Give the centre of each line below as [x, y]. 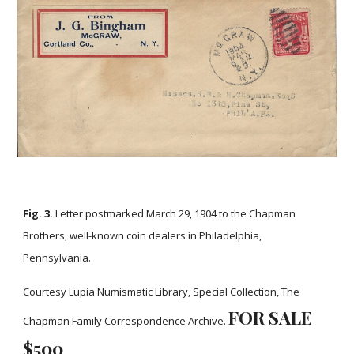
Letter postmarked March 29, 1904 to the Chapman [175, 213]
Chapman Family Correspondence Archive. [126, 321]
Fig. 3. [38, 213]
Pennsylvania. [58, 258]
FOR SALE [271, 317]
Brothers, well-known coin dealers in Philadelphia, [143, 235]
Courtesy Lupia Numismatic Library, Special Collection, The [162, 292]
